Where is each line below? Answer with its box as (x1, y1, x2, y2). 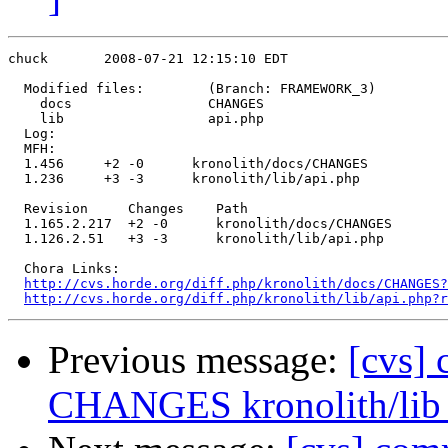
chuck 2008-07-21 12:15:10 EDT (8, 51, 288, 67)
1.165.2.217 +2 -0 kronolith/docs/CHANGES (8, 216, 392, 232)
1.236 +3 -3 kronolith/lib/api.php (8, 171, 360, 187)
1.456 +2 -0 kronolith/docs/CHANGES (8, 156, 368, 172)
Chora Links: (8, 261, 120, 277)
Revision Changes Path (8, 201, 248, 217)
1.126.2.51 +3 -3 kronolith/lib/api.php (8, 231, 384, 247)
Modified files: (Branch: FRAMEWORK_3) (8, 81, 376, 97)
